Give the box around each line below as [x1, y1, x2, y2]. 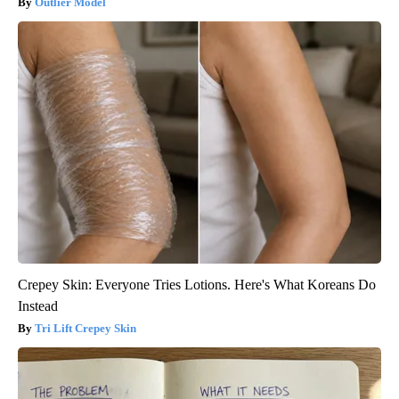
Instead [18, 297, 58, 313]
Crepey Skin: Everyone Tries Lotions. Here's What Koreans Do [18, 276, 376, 292]
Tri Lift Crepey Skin [35, 321, 136, 335]
